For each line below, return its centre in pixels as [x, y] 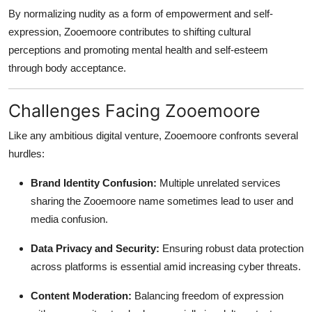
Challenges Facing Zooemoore [134, 110]
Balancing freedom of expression [208, 295]
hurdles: [26, 153]
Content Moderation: [81, 295]
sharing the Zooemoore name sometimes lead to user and [162, 201]
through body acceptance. [67, 68]
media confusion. [69, 219]
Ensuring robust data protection [232, 248]
